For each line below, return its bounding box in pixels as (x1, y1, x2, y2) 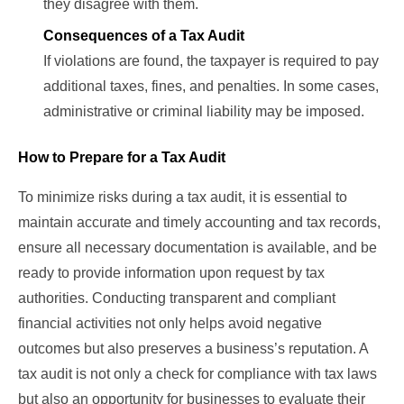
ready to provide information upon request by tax (18, 265, 325, 281)
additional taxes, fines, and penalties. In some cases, (43, 78, 379, 95)
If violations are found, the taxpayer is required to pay (43, 53, 379, 69)
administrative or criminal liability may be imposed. (43, 104, 364, 120)
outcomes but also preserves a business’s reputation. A (18, 341, 368, 357)
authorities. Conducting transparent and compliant (18, 290, 335, 307)
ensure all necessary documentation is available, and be (18, 240, 377, 256)
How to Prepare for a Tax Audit (18, 150, 225, 166)
